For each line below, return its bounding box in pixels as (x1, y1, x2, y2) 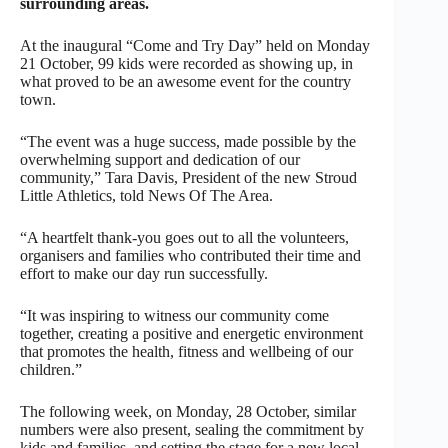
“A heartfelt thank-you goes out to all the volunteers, (20, 228, 349, 246)
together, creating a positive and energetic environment (20, 324, 363, 342)
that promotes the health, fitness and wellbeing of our (20, 342, 353, 360)
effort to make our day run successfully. (20, 264, 268, 282)
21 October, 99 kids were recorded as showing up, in (20, 54, 353, 72)
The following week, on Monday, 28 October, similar (20, 402, 356, 420)
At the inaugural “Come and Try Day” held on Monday (20, 36, 370, 54)
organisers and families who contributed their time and (20, 246, 361, 264)
